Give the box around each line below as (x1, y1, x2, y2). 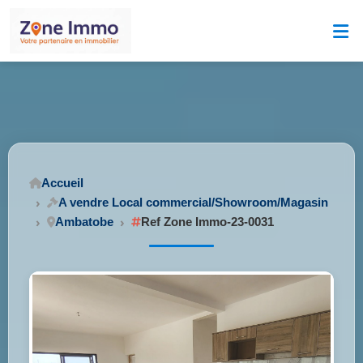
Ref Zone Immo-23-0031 (141, 215, 274, 228)
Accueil (41, 176, 83, 190)
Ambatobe (55, 215, 113, 228)
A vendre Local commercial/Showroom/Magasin (58, 195, 328, 209)
